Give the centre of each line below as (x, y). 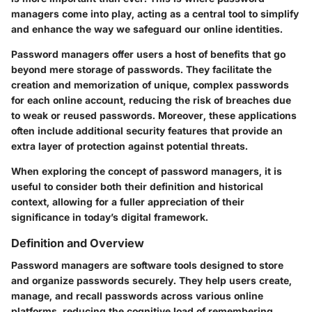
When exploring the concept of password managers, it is (147, 171)
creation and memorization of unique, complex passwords (150, 84)
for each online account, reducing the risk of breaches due (151, 100)
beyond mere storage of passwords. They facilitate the (141, 69)
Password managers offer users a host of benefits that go (148, 54)
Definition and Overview (78, 243)
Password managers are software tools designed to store (147, 265)
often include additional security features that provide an (147, 130)
